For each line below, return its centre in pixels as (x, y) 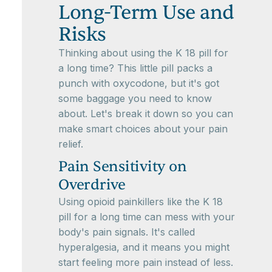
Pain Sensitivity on (123, 167)
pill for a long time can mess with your (147, 217)
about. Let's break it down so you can (146, 114)
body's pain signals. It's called (127, 232)
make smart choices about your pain (143, 129)
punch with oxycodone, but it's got (139, 83)
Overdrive (92, 185)
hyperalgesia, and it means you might (144, 247)
